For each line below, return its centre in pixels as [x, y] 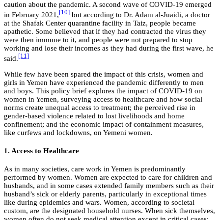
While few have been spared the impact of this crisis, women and [104, 74]
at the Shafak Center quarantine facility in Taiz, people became [100, 23]
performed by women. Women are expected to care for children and [108, 177]
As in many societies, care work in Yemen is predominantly [95, 169]
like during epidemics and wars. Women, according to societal [99, 202]
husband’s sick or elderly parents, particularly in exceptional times [105, 194]
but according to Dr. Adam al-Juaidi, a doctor [140, 14]
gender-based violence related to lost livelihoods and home [94, 116]
